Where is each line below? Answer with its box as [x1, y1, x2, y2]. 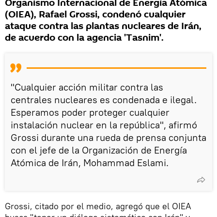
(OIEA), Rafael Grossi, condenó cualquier [5, 7, 186, 21]
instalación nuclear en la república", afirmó [11, 118, 197, 131]
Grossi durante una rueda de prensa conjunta [11, 131, 206, 143]
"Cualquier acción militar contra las [11, 80, 163, 93]
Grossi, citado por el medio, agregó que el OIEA [5, 200, 191, 212]
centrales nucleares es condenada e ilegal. [11, 93, 197, 106]
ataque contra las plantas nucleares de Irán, [5, 19, 201, 33]
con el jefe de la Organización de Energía [11, 143, 187, 156]
